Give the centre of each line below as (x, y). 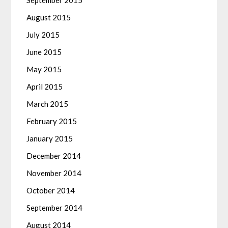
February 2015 (52, 121)
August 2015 (49, 18)
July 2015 (43, 35)
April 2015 (45, 87)
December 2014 (54, 156)
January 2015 (50, 139)
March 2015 (48, 104)
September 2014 (55, 208)
